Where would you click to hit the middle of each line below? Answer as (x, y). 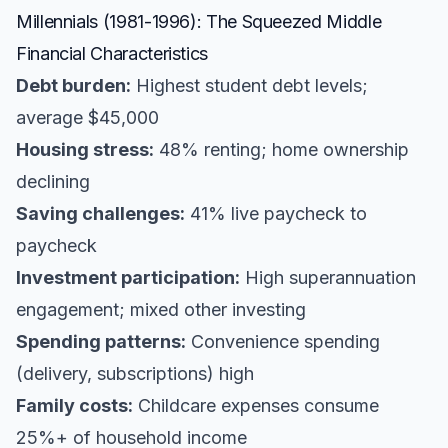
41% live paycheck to (276, 213)
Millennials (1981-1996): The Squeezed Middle (199, 21)
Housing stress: (85, 149)
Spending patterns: (101, 341)
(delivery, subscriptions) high (135, 373)
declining (53, 181)
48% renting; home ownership (281, 149)
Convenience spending (283, 341)
